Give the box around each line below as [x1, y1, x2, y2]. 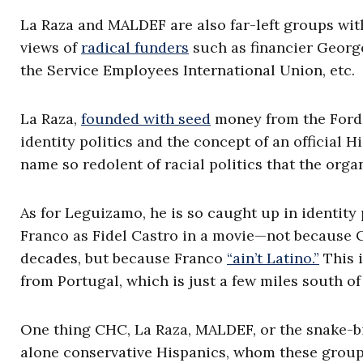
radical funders [81, 38, 189, 57]
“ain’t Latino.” [227, 249, 319, 267]
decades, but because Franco [20, 249, 227, 267]
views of [20, 38, 81, 57]
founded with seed [81, 109, 211, 128]
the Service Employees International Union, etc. [20, 61, 355, 79]
